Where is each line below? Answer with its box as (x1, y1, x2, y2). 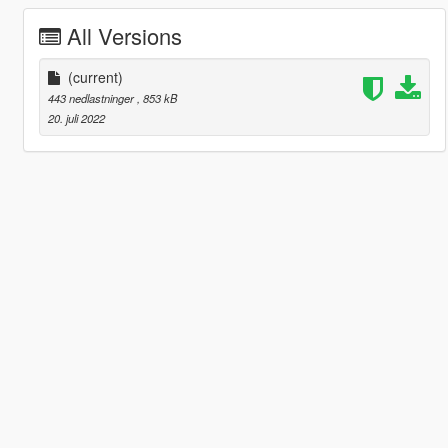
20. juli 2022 (47, 109, 105, 126)
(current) (67, 66, 123, 87)
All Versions (66, 19, 182, 51)
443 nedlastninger (47, 89, 137, 106)
